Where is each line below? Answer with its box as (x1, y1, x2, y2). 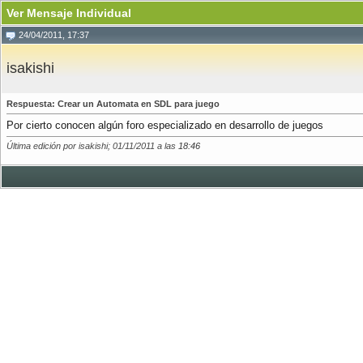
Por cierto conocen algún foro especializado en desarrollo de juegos (6, 119, 323, 131)
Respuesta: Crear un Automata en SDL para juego (6, 99, 220, 109)
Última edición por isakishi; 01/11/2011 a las (6, 141, 178, 151)
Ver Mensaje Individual (6, 6, 131, 19)
